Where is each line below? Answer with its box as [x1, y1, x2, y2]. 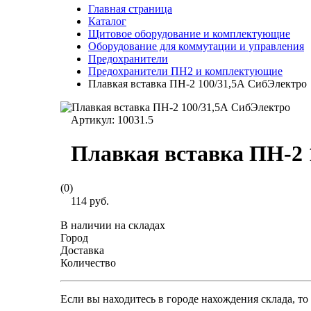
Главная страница [88, 3, 172, 15]
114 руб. [71, 194, 109, 207]
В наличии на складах [60, 219, 165, 231]
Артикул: [71, 114, 117, 126]
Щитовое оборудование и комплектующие [88, 28, 290, 40]
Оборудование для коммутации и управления [88, 40, 304, 52]
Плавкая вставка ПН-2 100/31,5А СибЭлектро [88, 78, 307, 90]
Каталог [88, 15, 126, 27]
